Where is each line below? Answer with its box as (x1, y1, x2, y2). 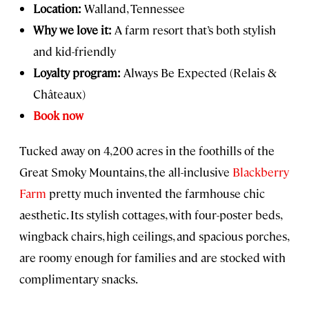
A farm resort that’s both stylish (112, 22, 276, 38)
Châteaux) (33, 86, 86, 102)
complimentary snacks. (19, 271, 138, 287)
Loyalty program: (33, 65, 121, 81)
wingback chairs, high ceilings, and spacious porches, (19, 228, 288, 244)
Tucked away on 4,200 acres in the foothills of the (19, 143, 275, 159)
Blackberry (230, 164, 289, 180)
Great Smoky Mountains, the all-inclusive (19, 164, 230, 180)
